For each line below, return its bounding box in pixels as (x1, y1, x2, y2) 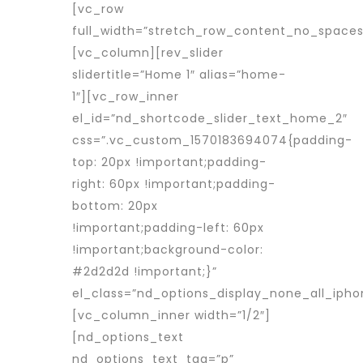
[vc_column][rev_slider (72, 45, 224, 61)
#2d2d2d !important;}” (72, 263, 217, 280)
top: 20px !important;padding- (72, 154, 267, 170)
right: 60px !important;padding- (72, 176, 275, 192)
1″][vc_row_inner (72, 88, 179, 105)
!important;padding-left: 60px (72, 220, 264, 236)
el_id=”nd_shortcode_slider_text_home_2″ (72, 110, 348, 126)
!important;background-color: (72, 241, 263, 258)
